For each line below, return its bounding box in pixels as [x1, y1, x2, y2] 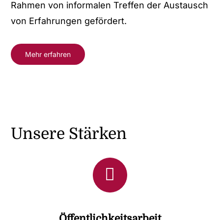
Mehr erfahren [25, 50, 71, 59]
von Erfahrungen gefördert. [11, 16, 127, 27]
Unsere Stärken [11, 125, 127, 143]
